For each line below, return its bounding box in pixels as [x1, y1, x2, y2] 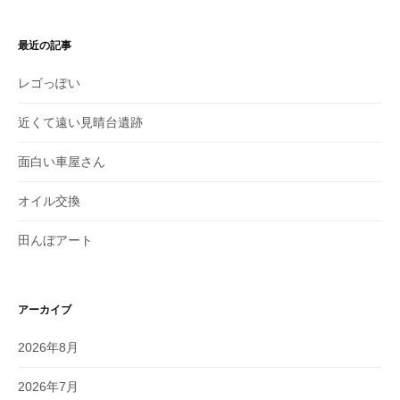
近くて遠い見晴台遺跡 [18, 114, 143, 129]
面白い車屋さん [18, 154, 105, 169]
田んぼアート [18, 232, 93, 247]
